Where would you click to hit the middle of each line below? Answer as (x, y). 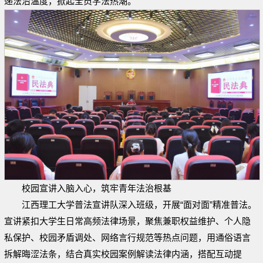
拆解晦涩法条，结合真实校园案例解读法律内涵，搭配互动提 (123, 254)
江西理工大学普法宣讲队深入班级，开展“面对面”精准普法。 (139, 204)
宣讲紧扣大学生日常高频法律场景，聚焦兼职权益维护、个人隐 (127, 221)
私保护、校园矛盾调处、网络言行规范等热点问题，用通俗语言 (127, 237)
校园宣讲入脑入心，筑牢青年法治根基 (97, 188)
